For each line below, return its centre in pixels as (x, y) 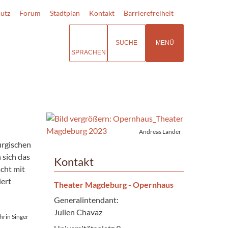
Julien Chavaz (78, 212)
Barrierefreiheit (149, 13)
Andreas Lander (160, 131)
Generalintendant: (86, 199)
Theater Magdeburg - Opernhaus (113, 184)
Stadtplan (65, 13)
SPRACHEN (88, 52)
